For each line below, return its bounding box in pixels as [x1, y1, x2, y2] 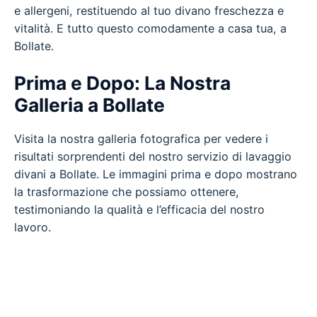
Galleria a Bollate [14, 93, 165, 116]
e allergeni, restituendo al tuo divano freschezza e [14, 3, 284, 18]
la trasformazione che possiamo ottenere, [14, 184, 239, 199]
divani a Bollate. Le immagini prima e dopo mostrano [14, 166, 297, 181]
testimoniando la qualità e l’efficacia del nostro [14, 202, 265, 217]
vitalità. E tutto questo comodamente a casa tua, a [14, 21, 287, 35]
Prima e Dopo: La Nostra [14, 71, 231, 94]
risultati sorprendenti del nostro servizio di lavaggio [14, 149, 292, 163]
